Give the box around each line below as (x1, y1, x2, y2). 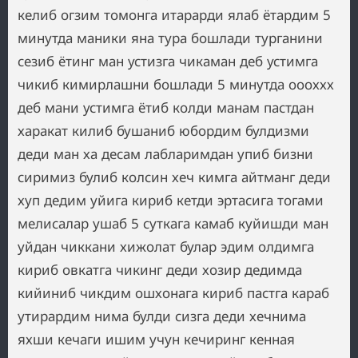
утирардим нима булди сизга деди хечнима (18, 307, 306, 325)
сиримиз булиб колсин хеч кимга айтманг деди (18, 168, 331, 186)
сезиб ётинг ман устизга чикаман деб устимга (18, 52, 318, 70)
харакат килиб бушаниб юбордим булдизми (18, 121, 309, 140)
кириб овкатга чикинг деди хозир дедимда (18, 261, 302, 279)
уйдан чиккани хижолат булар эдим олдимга (18, 237, 314, 256)
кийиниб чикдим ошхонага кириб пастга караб (18, 284, 329, 302)
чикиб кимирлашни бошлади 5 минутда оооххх (18, 75, 334, 93)
